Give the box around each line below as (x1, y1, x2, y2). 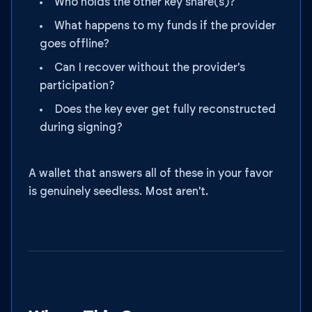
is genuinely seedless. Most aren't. (29, 186, 208, 197)
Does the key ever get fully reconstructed (54, 104, 276, 115)
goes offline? (40, 38, 109, 49)
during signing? (40, 122, 123, 133)
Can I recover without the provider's (54, 62, 245, 73)
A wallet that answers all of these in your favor (29, 168, 273, 179)
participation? (40, 80, 115, 91)
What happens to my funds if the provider (54, 20, 276, 31)
